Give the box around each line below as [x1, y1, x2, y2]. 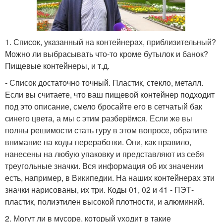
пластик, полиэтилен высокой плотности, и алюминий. [5, 196, 204, 208]
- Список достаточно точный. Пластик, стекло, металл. [5, 77, 203, 89]
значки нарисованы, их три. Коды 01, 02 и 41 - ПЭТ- [5, 184, 194, 196]
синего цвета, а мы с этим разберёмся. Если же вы [5, 112, 192, 124]
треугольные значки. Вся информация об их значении [5, 160, 203, 172]
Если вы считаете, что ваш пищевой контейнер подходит [5, 89, 215, 101]
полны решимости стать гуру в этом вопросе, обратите [5, 124, 207, 136]
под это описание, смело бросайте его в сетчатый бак [5, 101, 202, 112]
